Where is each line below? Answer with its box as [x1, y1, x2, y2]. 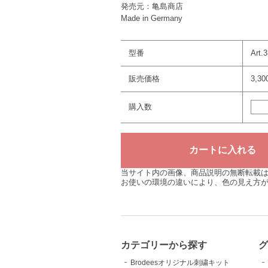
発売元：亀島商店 [121, 1, 183, 11]
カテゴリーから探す [121, 239, 207, 251]
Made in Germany [121, 13, 182, 23]
